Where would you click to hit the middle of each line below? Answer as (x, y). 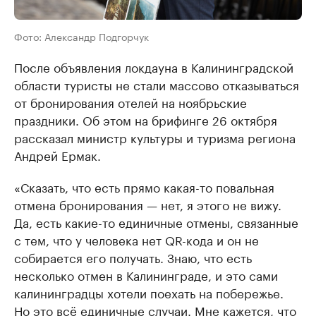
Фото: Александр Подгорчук (81, 36)
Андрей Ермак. (57, 154)
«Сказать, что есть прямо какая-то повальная (144, 186)
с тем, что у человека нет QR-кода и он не (136, 239)
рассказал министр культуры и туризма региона (155, 137)
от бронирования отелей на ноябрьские (130, 102)
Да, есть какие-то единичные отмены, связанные (156, 221)
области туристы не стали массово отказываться (157, 84)
